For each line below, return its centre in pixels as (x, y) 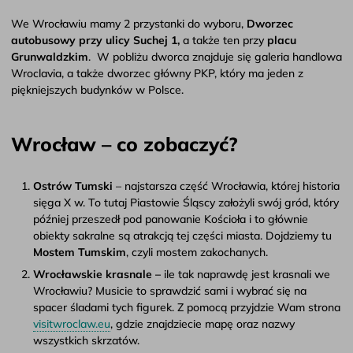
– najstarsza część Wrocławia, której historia (228, 186)
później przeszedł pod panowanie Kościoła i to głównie (171, 219)
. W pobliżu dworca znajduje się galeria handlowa (215, 57)
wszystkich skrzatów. (86, 341)
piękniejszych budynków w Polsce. (97, 90)
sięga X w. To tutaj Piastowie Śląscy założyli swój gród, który (186, 203)
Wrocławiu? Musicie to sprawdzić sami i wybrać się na (170, 291)
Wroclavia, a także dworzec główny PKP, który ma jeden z (157, 74)
